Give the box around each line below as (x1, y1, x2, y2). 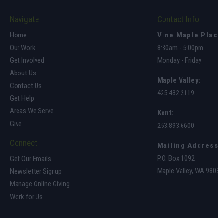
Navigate (10, 15, 39, 24)
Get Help (10, 94, 34, 103)
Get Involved (10, 56, 44, 65)
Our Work (10, 43, 36, 52)
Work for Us (10, 192, 43, 201)
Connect (10, 138, 37, 148)
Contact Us (10, 81, 42, 90)
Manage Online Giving (10, 180, 70, 188)
